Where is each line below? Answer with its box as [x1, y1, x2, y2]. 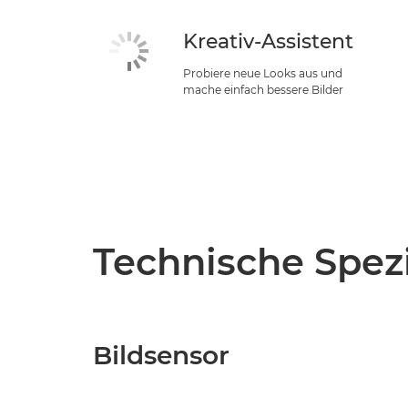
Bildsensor [93, 340, 229, 371]
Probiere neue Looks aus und [183, 66, 343, 80]
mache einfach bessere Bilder [183, 83, 344, 97]
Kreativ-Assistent [183, 29, 354, 54]
